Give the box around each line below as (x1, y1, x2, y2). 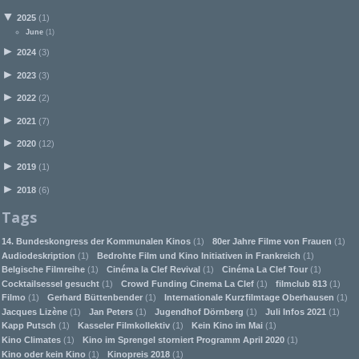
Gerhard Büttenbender (47, 292, 143, 303)
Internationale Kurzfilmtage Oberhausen (164, 292, 334, 303)
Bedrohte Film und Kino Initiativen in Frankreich (97, 250, 301, 260)
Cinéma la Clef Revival (107, 264, 200, 275)
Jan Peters (89, 306, 133, 317)
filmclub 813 (276, 278, 327, 288)
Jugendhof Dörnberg (155, 306, 244, 317)
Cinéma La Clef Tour (222, 264, 308, 275)
